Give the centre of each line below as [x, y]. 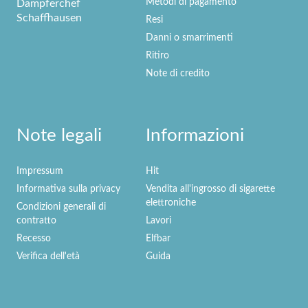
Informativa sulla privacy [68, 189]
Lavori [158, 221]
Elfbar [158, 239]
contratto [36, 221]
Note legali [59, 135]
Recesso [34, 239]
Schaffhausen [49, 18]
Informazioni [195, 135]
